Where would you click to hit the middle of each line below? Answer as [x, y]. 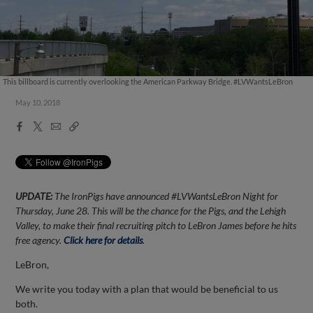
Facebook [36, 125]
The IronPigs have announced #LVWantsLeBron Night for [167, 196]
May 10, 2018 [38, 102]
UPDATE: [35, 196]
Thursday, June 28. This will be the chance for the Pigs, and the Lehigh [151, 210]
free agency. [40, 240]
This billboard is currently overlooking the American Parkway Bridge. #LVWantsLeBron [147, 81]
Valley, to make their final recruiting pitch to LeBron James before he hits [156, 225]
